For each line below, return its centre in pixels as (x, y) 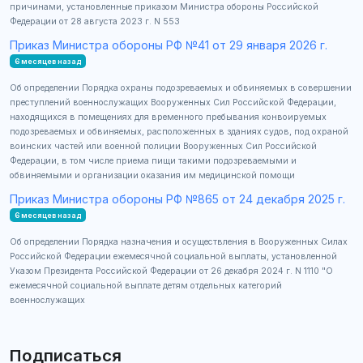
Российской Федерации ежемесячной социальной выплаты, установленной (173, 256)
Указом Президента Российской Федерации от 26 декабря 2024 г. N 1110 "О (171, 271)
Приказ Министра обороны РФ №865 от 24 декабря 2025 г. (177, 199)
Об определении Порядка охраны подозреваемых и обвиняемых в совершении (181, 88)
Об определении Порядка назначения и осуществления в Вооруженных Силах (179, 241)
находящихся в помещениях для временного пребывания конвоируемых (168, 117)
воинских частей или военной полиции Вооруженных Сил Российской (163, 146)
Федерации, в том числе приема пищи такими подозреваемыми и (153, 160)
